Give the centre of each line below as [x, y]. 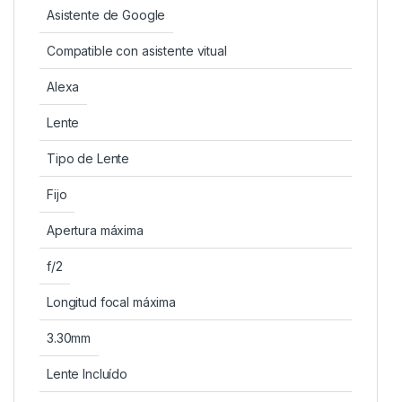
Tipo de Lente [88, 158]
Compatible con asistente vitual [137, 50]
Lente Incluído [87, 373]
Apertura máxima [95, 230]
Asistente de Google [106, 14]
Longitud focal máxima [112, 301]
